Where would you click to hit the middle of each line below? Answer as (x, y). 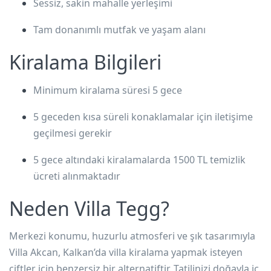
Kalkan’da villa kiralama (116, 252)
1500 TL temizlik (209, 159)
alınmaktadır (90, 176)
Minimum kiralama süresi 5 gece (108, 90)
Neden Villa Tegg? (89, 208)
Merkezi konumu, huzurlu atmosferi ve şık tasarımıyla (132, 236)
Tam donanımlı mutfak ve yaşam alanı (119, 29)
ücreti (47, 176)
